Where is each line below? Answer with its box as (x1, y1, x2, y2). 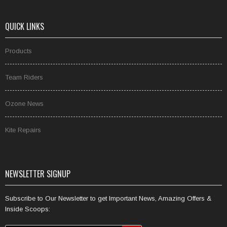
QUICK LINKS (5, 20, 44, 32)
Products (5, 47, 32, 55)
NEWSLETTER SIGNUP (5, 168, 70, 180)
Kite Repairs (5, 126, 41, 134)
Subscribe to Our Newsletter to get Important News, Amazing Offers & (5, 195, 211, 202)
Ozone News (5, 100, 44, 107)
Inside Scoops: (5, 205, 50, 213)
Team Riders (5, 73, 43, 81)
